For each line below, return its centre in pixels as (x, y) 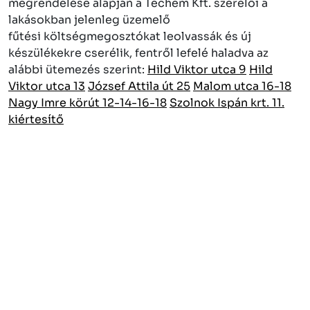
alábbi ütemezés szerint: (78, 69)
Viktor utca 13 (47, 86)
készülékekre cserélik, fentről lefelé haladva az (138, 53)
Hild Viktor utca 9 (197, 69)
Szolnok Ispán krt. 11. (227, 102)
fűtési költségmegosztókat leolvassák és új (130, 36)
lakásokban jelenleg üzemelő (89, 19)
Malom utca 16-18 (242, 86)
